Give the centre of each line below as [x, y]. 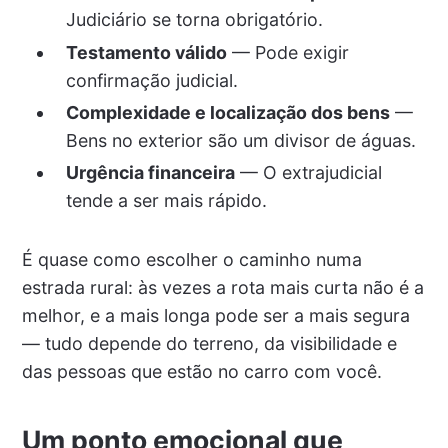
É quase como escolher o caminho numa [191, 259]
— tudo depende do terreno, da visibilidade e [209, 343]
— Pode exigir [287, 52]
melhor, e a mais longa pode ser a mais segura [215, 315]
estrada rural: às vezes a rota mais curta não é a [222, 287]
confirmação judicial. [151, 80]
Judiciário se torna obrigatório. [194, 20]
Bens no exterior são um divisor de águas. [240, 140]
